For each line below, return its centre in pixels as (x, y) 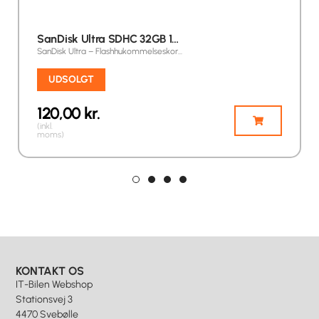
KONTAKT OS (50, 271)
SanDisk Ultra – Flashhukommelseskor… (110, 52)
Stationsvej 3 (45, 299)
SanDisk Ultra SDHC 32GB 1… (108, 39)
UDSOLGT (71, 80)
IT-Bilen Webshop (54, 284)
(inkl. (45, 126)
